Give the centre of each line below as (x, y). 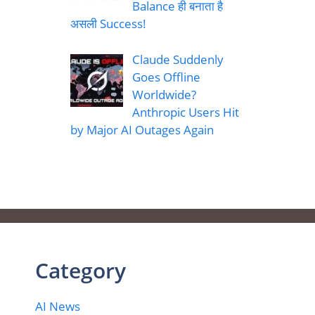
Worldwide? (164, 94)
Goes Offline (166, 77)
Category (81, 270)
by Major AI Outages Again (142, 129)
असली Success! (108, 24)
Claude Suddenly (178, 59)
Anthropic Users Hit (185, 112)
